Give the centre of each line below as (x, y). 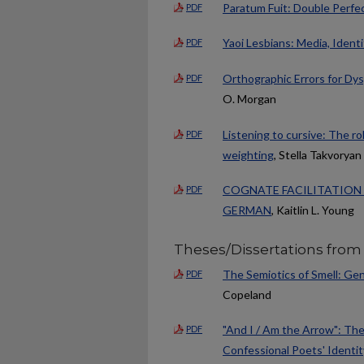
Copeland (247, 294)
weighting (248, 154)
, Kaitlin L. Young (313, 210)
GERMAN (247, 210)
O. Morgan (249, 99)
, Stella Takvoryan (318, 154)
